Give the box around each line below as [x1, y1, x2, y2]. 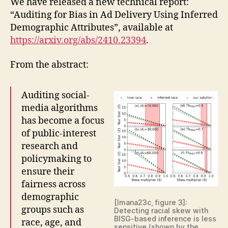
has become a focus [21, 115, 104, 127]
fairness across [21, 178, 85, 190]
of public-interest [21, 127, 96, 139]
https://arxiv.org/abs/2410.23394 [10, 35, 146, 47]
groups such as [21, 204, 84, 216]
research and [21, 140, 78, 152]
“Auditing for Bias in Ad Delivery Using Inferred [10, 9, 218, 21]
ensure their [21, 165, 74, 178]
